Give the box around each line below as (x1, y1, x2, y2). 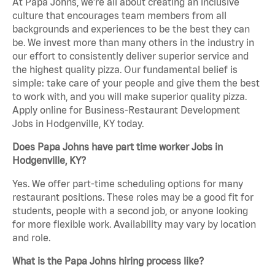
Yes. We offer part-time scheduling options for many (12, 178, 243, 190)
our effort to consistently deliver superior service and (12, 50, 249, 62)
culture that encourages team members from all (12, 10, 227, 21)
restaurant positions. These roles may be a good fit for (12, 192, 254, 203)
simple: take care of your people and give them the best (12, 77, 260, 89)
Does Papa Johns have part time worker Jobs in (12, 141, 223, 153)
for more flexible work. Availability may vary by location (12, 219, 256, 230)
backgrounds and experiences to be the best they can (12, 23, 250, 35)
